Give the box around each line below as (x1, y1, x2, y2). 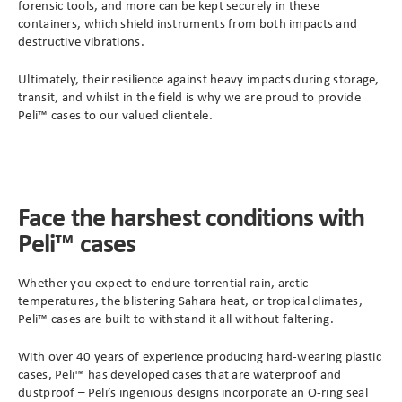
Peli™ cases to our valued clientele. (18, 106, 213, 124)
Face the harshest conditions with (18, 197, 365, 234)
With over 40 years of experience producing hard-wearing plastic (18, 347, 381, 365)
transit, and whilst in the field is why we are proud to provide (18, 88, 361, 106)
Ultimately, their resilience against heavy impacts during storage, (18, 70, 380, 88)
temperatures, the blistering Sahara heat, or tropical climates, (18, 291, 363, 310)
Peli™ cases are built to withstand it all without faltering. (18, 309, 334, 328)
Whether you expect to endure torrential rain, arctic (18, 273, 309, 292)
